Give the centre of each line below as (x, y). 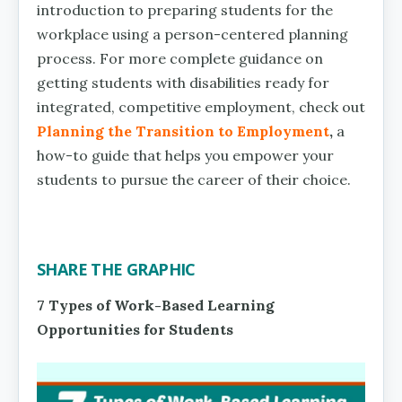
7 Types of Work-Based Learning (156, 306)
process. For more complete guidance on (180, 59)
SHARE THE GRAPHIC (116, 270)
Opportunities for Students (135, 330)
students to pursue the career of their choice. (194, 180)
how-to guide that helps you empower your (185, 156)
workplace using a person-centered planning (192, 35)
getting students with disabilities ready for (183, 83)
